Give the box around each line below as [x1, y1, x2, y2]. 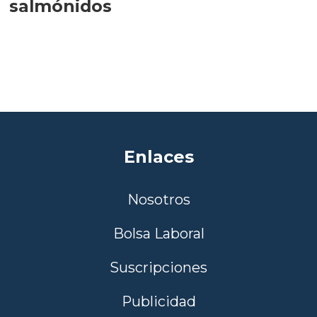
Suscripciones [110, 258, 207, 276]
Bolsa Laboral [113, 224, 204, 242]
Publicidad [121, 292, 196, 310]
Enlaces [123, 146, 194, 168]
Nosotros [127, 190, 190, 208]
